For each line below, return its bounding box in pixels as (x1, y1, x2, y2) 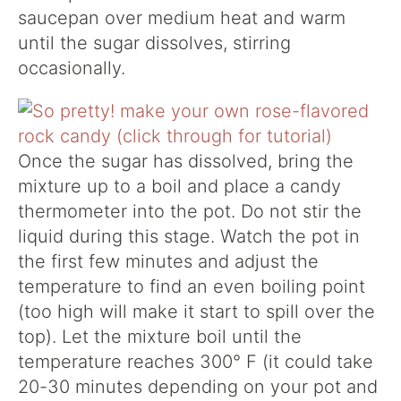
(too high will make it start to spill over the (18, 301, 375, 323)
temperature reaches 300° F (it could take (18, 351, 373, 373)
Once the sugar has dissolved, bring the (18, 150, 354, 173)
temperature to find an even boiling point (18, 276, 365, 298)
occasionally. (18, 57, 125, 80)
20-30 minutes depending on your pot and (18, 376, 378, 398)
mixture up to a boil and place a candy (18, 175, 341, 198)
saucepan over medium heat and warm (18, 7, 346, 30)
